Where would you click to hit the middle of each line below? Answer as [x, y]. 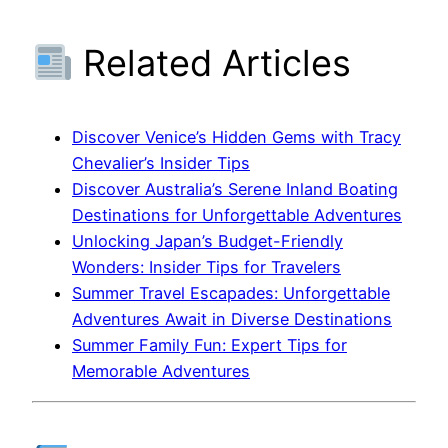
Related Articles [212, 63]
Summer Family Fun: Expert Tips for [209, 345]
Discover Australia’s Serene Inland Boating [235, 189]
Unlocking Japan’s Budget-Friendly [207, 241]
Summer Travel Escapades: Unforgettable [231, 293]
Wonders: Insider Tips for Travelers [206, 267]
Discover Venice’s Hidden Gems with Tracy [236, 137]
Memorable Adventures [161, 371]
